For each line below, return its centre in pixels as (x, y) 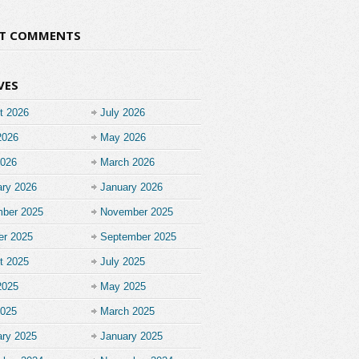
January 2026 (131, 187)
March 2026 (127, 162)
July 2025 (123, 262)
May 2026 (123, 137)
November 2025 (137, 212)
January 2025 (131, 336)
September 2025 (138, 237)
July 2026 (123, 113)
